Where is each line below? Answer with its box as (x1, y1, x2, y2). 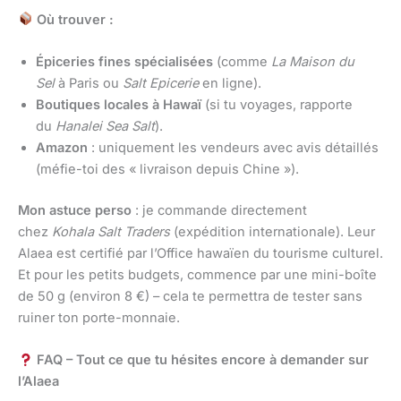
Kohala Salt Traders (52, 223, 170, 240)
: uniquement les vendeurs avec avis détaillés (88, 139, 379, 156)
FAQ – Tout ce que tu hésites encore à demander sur (32, 352, 369, 369)
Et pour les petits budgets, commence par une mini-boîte (18, 266, 377, 283)
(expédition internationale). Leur (170, 223, 375, 240)
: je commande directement (132, 201, 307, 218)
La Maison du (271, 53, 354, 70)
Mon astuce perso (18, 201, 132, 218)
